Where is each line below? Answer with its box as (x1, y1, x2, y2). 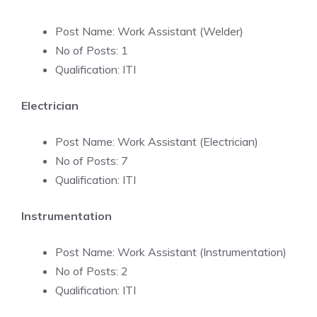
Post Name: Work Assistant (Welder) (55, 24, 243, 38)
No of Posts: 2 (55, 264, 128, 278)
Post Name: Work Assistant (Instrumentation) (55, 245, 287, 259)
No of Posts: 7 (55, 154, 128, 168)
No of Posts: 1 (55, 43, 128, 57)
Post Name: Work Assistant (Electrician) (55, 134, 258, 149)
